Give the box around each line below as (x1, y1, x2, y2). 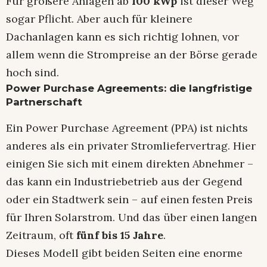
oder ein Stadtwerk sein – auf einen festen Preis (6, 193, 253, 207)
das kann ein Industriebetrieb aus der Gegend (6, 175, 243, 189)
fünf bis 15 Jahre (76, 228, 163, 243)
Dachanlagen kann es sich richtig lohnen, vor (6, 30, 239, 44)
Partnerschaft (6, 96, 82, 108)
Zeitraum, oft (6, 228, 76, 243)
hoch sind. (6, 66, 59, 80)
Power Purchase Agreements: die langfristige (6, 82, 252, 95)
